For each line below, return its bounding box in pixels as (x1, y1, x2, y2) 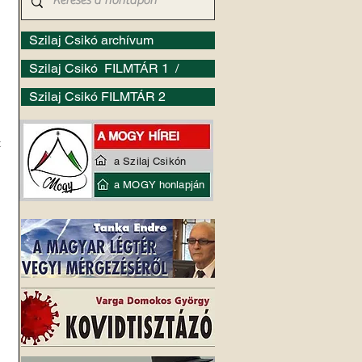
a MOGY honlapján (114, 179, 205, 191)
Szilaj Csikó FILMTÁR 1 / (29, 61, 182, 76)
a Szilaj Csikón (114, 155, 186, 167)
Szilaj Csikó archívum (29, 32, 154, 48)
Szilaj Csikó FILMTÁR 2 (29, 89, 166, 104)
